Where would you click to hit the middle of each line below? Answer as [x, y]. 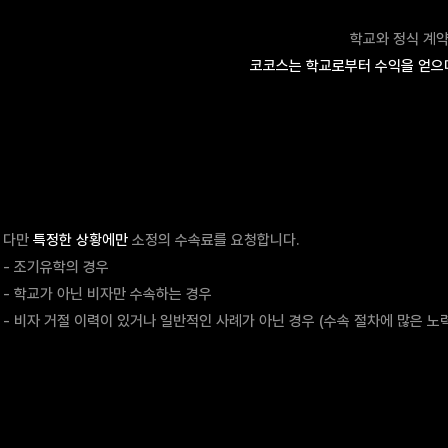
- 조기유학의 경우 [56, 267]
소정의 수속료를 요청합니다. [216, 240]
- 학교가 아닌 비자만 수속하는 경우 [107, 294]
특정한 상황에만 [82, 240]
